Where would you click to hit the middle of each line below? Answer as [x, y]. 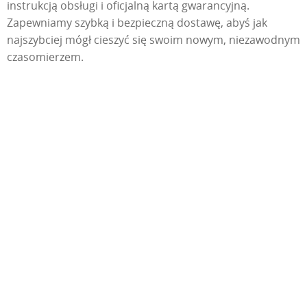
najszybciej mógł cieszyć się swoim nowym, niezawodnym [153, 39]
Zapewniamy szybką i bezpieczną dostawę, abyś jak [137, 22]
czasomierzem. [45, 57]
